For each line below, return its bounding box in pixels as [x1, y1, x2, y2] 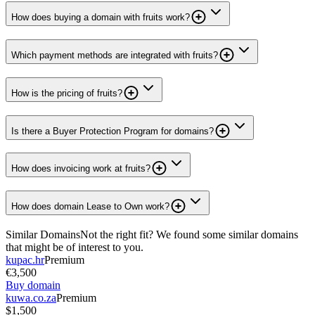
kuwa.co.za [6, 291, 56, 304]
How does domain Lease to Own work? [11, 200, 169, 212]
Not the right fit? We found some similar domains [80, 228, 298, 240]
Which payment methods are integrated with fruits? [11, 50, 218, 61]
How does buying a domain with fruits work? [11, 12, 190, 23]
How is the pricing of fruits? [11, 87, 122, 98]
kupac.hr [6, 253, 44, 266]
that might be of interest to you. [6, 240, 143, 253]
